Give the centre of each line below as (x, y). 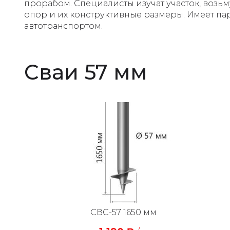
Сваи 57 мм (86, 72)
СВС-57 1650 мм (123, 212)
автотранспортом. (63, 26)
